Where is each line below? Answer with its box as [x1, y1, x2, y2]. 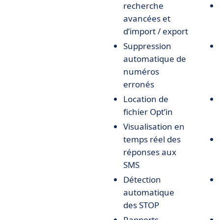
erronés [123, 79, 154, 90]
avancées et [123, 13, 170, 24]
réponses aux [123, 146, 176, 158]
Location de [123, 93, 168, 105]
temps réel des [123, 134, 181, 145]
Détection [123, 174, 161, 185]
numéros [123, 66, 159, 77]
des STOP [123, 199, 159, 211]
